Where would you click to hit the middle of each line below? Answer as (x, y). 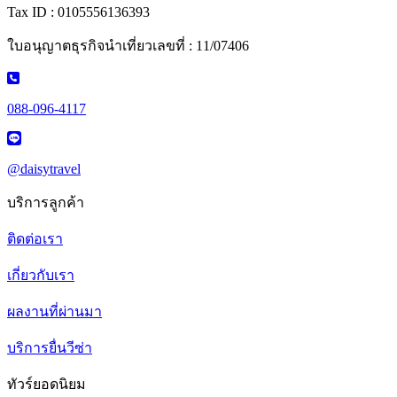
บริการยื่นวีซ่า (50, 348)
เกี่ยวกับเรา (41, 276)
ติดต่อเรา (35, 239)
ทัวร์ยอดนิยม (47, 385)
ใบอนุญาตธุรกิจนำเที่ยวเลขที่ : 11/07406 (128, 46)
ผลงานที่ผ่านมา (54, 312)
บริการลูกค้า (46, 203)
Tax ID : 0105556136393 (78, 12)
